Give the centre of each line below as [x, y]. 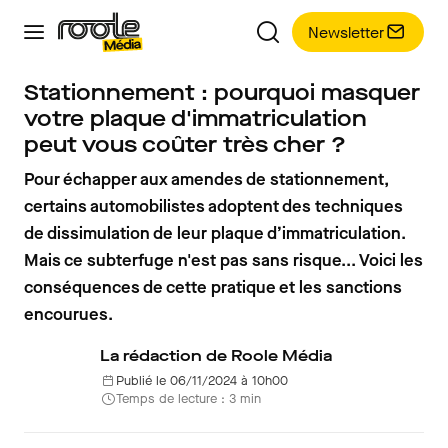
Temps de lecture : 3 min [188, 398]
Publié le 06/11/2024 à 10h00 [202, 380]
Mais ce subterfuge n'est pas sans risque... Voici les [223, 260]
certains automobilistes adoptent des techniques [213, 206]
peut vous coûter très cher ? [185, 144]
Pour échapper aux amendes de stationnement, [206, 179]
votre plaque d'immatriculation [195, 118]
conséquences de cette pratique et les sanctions [213, 287]
